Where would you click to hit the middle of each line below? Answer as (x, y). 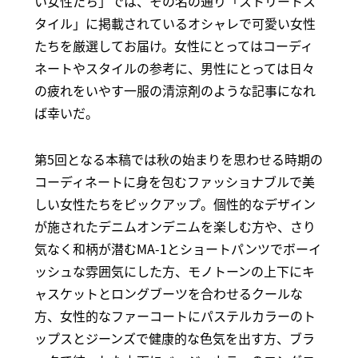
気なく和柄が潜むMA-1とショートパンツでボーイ (177, 249)
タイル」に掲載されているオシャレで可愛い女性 (175, 24)
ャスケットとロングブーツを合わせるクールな (168, 294)
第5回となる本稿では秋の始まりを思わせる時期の (178, 159)
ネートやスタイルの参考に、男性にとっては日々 (174, 68)
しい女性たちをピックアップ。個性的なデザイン (175, 204)
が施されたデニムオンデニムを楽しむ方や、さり (175, 227)
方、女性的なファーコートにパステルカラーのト (175, 316)
